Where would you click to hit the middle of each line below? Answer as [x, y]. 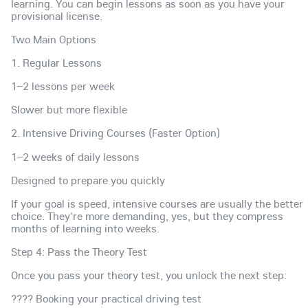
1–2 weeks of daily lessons [75, 156]
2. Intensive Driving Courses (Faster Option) [115, 133]
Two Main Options [54, 40]
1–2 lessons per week [63, 86]
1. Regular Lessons [56, 63]
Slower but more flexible [69, 110]
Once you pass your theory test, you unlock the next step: [149, 275]
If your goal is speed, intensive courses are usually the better [157, 203]
